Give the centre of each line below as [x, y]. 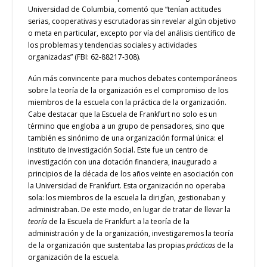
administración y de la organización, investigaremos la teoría [131, 233]
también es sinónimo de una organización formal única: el [126, 138]
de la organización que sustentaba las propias [108, 245]
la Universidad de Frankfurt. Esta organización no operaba [127, 185]
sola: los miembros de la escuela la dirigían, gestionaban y [127, 197]
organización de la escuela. [74, 257]
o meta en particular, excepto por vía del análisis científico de [132, 33]
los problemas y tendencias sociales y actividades [113, 45]
